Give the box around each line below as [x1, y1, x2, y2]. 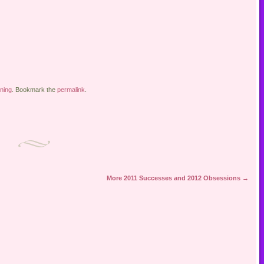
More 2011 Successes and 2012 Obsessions [106, 174, 242, 182]
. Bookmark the [11, 86, 57, 94]
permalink [57, 86, 85, 94]
